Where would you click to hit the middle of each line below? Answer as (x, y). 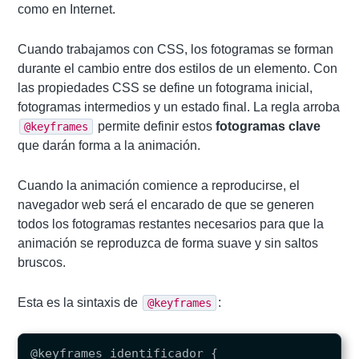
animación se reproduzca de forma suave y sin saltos (168, 243)
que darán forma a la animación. (109, 145)
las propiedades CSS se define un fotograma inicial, (165, 87)
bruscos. (42, 262)
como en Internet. (67, 9)
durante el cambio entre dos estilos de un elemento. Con (178, 68)
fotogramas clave (268, 126)
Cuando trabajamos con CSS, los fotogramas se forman (176, 49)
